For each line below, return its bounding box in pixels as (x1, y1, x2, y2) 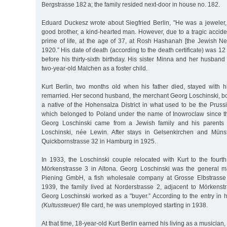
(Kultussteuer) (42, 201, 80, 209)
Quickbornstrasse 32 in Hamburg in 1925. (42, 137, 156, 145)
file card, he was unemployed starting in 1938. (80, 201, 208, 209)
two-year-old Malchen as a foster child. (42, 64, 147, 72)
